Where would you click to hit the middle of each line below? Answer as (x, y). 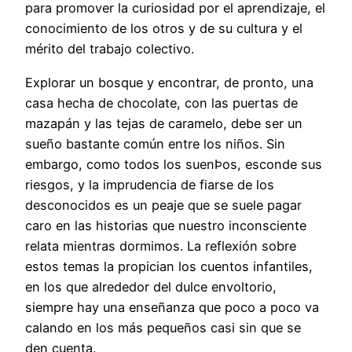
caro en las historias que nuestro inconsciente (166, 225)
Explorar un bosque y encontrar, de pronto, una (169, 82)
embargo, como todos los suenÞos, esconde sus (174, 164)
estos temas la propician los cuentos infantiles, (169, 266)
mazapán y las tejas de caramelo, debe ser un (164, 123)
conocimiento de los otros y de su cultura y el (164, 29)
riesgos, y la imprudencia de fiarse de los (150, 184)
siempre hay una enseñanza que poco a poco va (172, 307)
